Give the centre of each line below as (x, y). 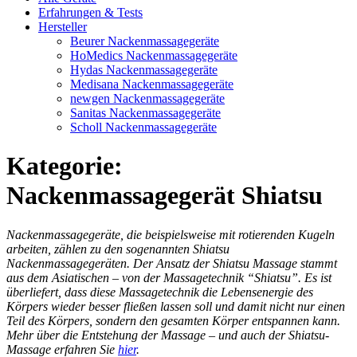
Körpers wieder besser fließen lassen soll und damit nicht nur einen (176, 306)
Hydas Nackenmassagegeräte (144, 70)
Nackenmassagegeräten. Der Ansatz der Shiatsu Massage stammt (172, 263)
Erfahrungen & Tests (90, 12)
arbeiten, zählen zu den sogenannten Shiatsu (118, 249)
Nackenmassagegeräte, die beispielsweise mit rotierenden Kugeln (171, 234)
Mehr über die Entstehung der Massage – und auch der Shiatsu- (168, 335)
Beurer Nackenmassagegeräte (145, 41)
